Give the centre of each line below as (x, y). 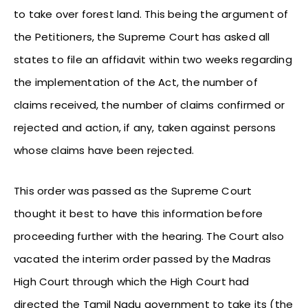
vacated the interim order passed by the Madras (143, 258)
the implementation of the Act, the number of (136, 82)
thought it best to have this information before (139, 213)
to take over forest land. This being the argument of (151, 14)
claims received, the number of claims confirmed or (150, 104)
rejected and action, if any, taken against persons (145, 127)
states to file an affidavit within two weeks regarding (153, 59)
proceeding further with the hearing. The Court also (149, 236)
